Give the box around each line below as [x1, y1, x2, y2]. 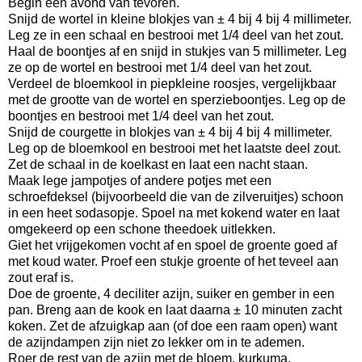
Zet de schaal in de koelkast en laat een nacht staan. [8, 158, 311, 172]
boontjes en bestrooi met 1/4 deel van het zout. [8, 109, 277, 124]
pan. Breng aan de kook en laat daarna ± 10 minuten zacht [8, 303, 342, 318]
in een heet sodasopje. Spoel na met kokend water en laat [8, 206, 339, 221]
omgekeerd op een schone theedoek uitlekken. [8, 222, 279, 237]
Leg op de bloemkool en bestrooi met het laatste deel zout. [8, 141, 344, 156]
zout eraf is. [8, 271, 77, 285]
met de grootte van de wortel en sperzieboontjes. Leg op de [8, 93, 346, 107]
